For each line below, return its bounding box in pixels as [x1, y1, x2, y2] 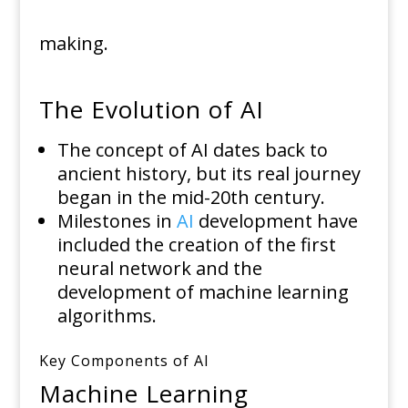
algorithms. [56, 303, 157, 329]
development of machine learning [56, 280, 349, 305]
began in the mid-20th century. [56, 185, 325, 210]
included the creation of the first [56, 232, 336, 258]
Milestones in [56, 209, 172, 234]
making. [38, 31, 108, 56]
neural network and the [56, 256, 262, 281]
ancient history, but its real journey [56, 161, 361, 187]
